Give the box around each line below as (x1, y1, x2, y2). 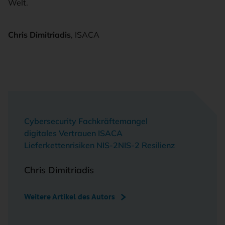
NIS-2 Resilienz (118, 140, 175, 151)
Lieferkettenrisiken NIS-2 (24, 140, 118, 151)
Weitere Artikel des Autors (24, 191, 115, 202)
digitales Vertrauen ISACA (24, 128, 123, 139)
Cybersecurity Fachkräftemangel (24, 116, 148, 127)
